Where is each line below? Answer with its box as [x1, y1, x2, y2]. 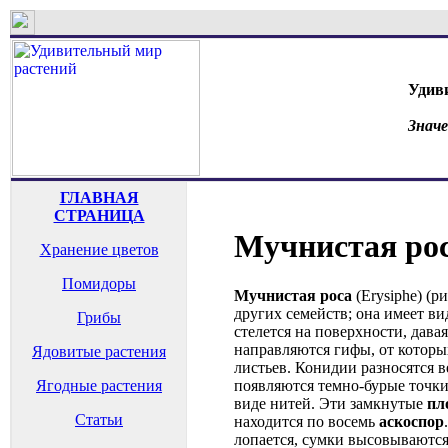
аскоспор [379, 412, 444, 430]
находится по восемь [234, 412, 379, 430]
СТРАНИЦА [53, 207, 145, 224]
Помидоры [62, 275, 136, 292]
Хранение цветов [39, 241, 159, 258]
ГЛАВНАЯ [59, 189, 139, 206]
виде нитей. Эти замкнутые [234, 394, 427, 412]
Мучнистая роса [234, 286, 352, 304]
